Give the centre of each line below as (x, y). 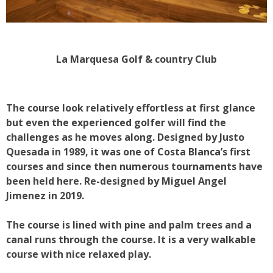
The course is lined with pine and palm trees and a (129, 225)
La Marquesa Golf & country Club (136, 59)
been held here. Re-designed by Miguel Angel (116, 181)
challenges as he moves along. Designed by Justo (125, 137)
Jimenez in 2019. (45, 195)
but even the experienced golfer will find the (116, 122)
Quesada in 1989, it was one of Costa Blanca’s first (128, 151)
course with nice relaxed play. (79, 254)
